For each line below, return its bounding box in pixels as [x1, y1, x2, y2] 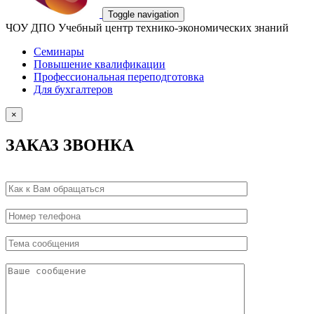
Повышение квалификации [34, 58, 165, 70]
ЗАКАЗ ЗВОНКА [6, 135, 134, 154]
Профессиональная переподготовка [34, 71, 204, 83]
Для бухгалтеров [34, 83, 113, 95]
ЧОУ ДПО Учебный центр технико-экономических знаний [6, 22, 289, 34]
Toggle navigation [108, 9, 179, 20]
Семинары [34, 46, 84, 57]
